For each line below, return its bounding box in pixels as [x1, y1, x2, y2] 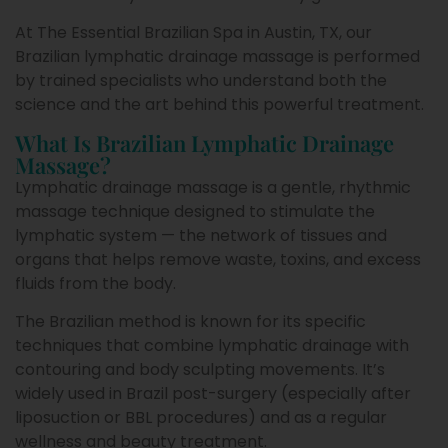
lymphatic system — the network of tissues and [15, 223, 387, 247]
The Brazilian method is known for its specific [15, 310, 366, 334]
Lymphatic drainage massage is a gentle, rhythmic [15, 175, 411, 199]
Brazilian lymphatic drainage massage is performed [15, 45, 420, 69]
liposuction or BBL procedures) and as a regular [15, 406, 387, 430]
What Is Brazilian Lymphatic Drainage [15, 127, 394, 158]
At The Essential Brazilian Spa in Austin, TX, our [15, 21, 372, 45]
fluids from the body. [15, 271, 176, 295]
